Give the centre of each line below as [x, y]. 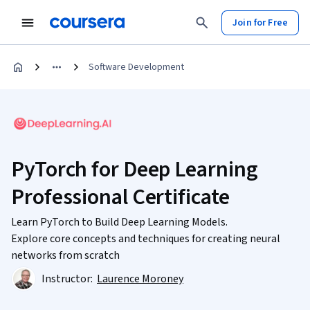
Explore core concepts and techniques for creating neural [146, 239]
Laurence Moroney [140, 279]
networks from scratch [65, 255]
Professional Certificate [120, 197]
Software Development [136, 67]
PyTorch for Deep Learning [135, 170]
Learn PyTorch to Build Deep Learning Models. [119, 222]
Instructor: [68, 279]
